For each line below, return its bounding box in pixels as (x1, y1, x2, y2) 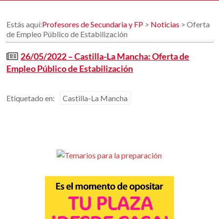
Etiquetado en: (6, 93, 55, 103)
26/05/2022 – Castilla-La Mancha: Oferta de (21, 51, 190, 62)
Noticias (151, 20, 180, 29)
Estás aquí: (6, 20, 43, 29)
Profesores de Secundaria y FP (42, 20, 144, 29)
